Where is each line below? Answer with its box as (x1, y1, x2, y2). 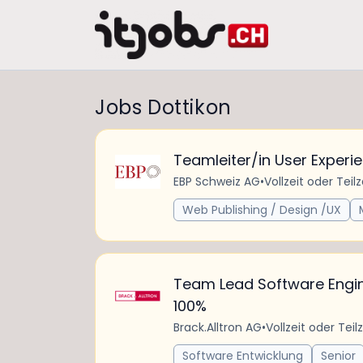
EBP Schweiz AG (173, 173, 260, 190)
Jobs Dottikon (95, 94, 232, 121)
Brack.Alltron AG (173, 319, 262, 335)
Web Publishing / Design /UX (182, 202, 341, 218)
